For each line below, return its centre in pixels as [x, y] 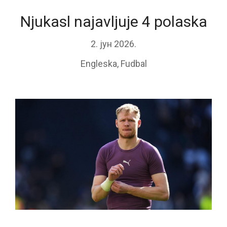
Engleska [99, 64]
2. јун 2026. [113, 44]
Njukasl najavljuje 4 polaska [113, 22]
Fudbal [134, 64]
